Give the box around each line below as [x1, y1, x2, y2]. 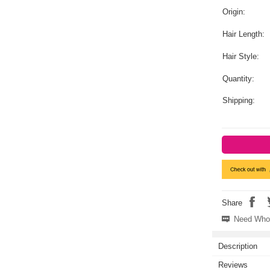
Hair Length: [222, 30, 265, 39]
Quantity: [222, 74, 254, 83]
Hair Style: [222, 52, 259, 61]
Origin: [222, 7, 245, 16]
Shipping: [222, 96, 255, 105]
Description [218, 242, 257, 251]
